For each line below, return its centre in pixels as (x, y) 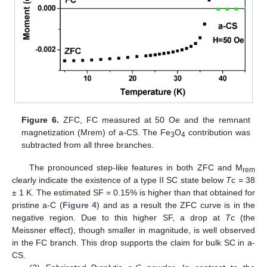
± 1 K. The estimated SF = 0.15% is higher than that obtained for (133, 192)
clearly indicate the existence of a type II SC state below (119, 180)
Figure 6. (41, 119)
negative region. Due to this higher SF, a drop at (119, 217)
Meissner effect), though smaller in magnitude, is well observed (133, 230)
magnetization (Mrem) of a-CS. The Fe (96, 132)
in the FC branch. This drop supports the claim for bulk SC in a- (133, 242)
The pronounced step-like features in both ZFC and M (136, 167)
